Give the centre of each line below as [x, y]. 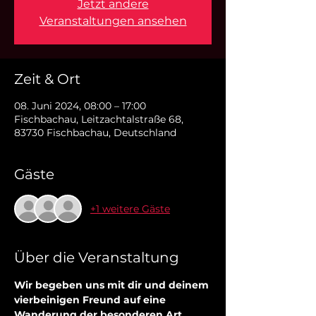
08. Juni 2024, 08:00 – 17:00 [80, 106]
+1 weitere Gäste [130, 208]
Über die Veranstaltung [97, 257]
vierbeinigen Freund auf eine [91, 300]
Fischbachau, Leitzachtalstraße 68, [99, 119]
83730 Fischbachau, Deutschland [95, 133]
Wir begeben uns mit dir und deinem [113, 285]
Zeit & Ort [47, 79]
